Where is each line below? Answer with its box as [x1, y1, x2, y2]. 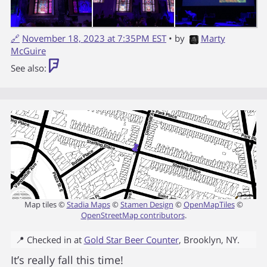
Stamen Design [120, 198, 173, 210]
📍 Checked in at [15, 233, 84, 246]
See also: [11, 62, 49, 74]
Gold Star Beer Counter [83, 233, 179, 246]
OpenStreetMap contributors [80, 209, 185, 221]
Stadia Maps [66, 198, 110, 210]
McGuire [11, 45, 46, 57]
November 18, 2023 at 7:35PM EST [22, 32, 166, 45]
